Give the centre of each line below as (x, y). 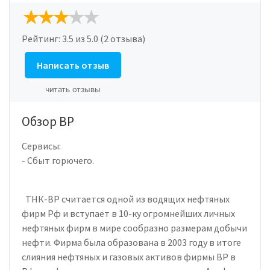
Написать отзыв (73, 65)
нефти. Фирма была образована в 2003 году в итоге (131, 242)
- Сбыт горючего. (58, 160)
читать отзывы (73, 89)
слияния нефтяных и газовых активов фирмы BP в (129, 256)
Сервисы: (41, 146)
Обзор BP (48, 121)
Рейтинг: (42, 38)
